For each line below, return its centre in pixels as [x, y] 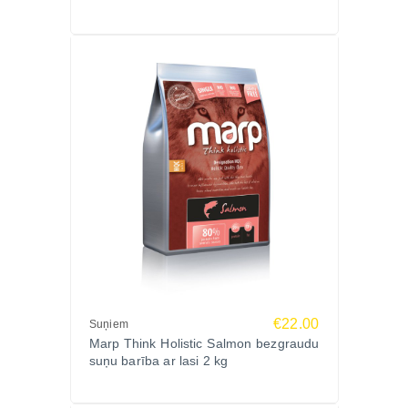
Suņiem [109, 324]
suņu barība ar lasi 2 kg [158, 361]
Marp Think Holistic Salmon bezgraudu [204, 343]
